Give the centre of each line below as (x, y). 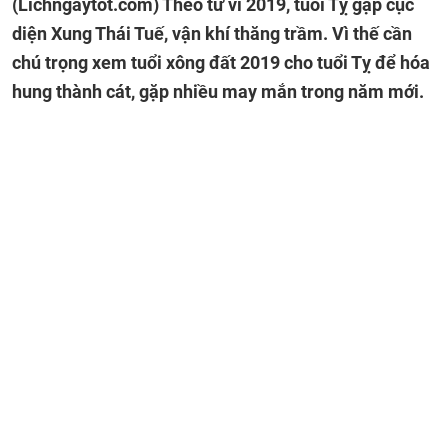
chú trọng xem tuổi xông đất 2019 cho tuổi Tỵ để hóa (221, 62)
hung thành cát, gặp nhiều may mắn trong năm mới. (218, 91)
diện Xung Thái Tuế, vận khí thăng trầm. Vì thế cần (212, 33)
